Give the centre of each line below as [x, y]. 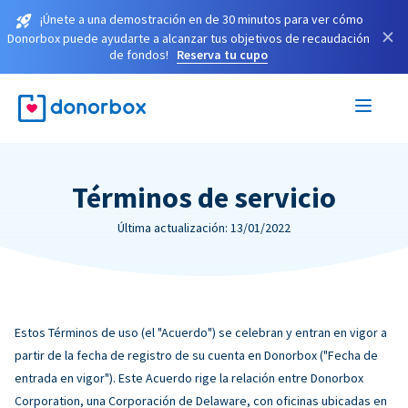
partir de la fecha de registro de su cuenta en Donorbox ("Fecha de [196, 355]
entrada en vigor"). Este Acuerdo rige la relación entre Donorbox [189, 377]
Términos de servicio [204, 197]
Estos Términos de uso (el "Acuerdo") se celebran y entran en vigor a [201, 332]
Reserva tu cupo [222, 54]
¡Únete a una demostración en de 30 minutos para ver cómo [201, 19]
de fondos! [139, 54]
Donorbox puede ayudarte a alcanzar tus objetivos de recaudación [189, 38]
